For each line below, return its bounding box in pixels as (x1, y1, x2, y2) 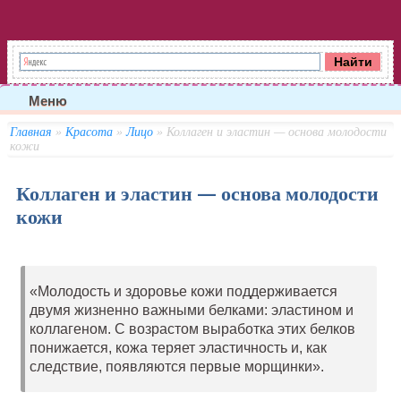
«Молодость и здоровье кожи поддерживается (29, 283, 337, 299)
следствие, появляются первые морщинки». (29, 358, 324, 374)
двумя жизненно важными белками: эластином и (29, 302, 354, 318)
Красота (64, 124, 113, 139)
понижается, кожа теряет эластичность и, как (29, 339, 327, 355)
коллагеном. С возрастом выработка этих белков (29, 320, 355, 337)
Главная (9, 124, 52, 139)
